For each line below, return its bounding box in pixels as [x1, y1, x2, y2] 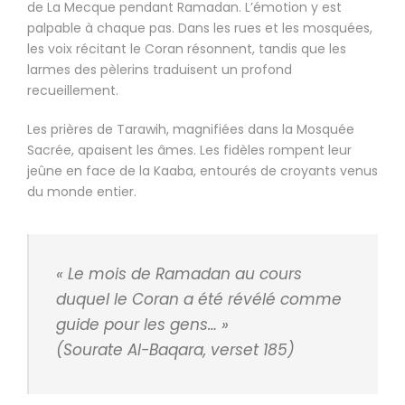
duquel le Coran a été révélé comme [56, 288, 342, 311]
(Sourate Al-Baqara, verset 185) [56, 339, 295, 362]
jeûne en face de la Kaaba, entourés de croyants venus [27, 162, 378, 181]
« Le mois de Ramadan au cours [56, 263, 302, 286]
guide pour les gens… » [56, 314, 229, 336]
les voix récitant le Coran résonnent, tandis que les [27, 40, 346, 59]
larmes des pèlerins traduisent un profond [27, 61, 292, 80]
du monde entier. [27, 183, 137, 202]
